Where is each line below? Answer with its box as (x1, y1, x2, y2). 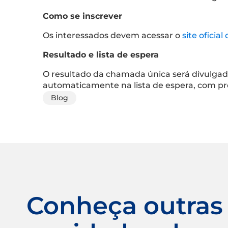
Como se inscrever (43, 11, 122, 21)
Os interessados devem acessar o (43, 30, 182, 40)
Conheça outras (26, 190, 223, 220)
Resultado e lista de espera (43, 49, 159, 60)
